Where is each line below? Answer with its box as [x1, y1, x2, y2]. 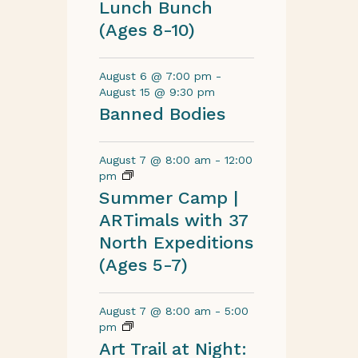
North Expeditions [98, 233, 253, 253]
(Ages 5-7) [98, 255, 188, 275]
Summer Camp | [98, 188, 238, 208]
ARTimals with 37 [98, 210, 249, 230]
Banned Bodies [98, 104, 225, 124]
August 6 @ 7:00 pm [98, 70, 212, 82]
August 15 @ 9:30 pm [98, 86, 215, 98]
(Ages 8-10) [98, 20, 195, 40]
